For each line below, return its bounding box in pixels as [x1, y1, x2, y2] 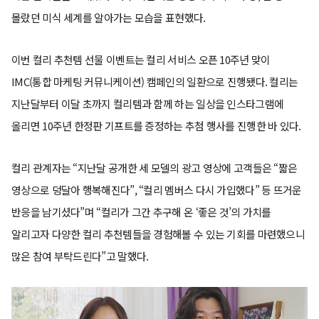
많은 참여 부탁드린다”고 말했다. [11, 248, 149, 263]
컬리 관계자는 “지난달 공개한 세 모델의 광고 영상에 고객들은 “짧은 [11, 159, 298, 175]
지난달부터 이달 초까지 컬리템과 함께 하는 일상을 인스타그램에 [11, 95, 284, 111]
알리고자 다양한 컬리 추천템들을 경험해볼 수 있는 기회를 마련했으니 [11, 226, 305, 241]
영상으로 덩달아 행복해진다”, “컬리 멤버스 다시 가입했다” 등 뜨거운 [11, 182, 302, 197]
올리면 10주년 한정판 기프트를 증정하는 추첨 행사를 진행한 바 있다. [11, 117, 303, 133]
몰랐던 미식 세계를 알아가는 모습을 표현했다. [11, 9, 206, 25]
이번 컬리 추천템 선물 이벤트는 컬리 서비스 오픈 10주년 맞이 [11, 51, 271, 67]
